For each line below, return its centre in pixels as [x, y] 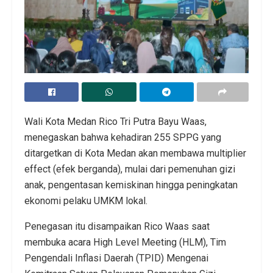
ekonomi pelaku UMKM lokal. [86, 201]
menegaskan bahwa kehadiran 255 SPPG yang [123, 138]
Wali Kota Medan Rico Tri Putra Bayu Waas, [115, 122]
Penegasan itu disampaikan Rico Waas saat [117, 227]
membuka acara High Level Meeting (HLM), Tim [125, 243]
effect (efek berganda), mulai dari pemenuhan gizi [130, 169]
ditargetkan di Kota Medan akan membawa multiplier [135, 154]
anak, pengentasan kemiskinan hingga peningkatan [131, 185]
